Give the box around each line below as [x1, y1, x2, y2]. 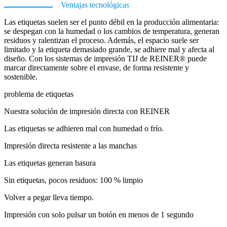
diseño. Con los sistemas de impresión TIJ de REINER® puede [4, 54, 207, 63]
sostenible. [4, 72, 37, 82]
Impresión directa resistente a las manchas [4, 141, 137, 150]
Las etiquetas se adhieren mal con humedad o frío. [4, 124, 164, 133]
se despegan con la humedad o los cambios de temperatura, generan [4, 27, 219, 36]
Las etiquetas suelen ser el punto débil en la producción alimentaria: [4, 18, 219, 27]
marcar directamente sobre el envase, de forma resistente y [4, 63, 189, 72]
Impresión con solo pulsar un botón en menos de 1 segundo [4, 210, 194, 219]
